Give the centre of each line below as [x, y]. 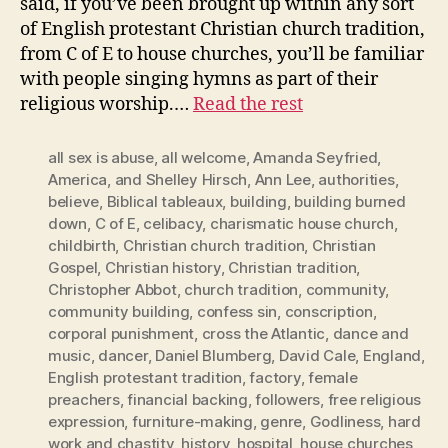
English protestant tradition [145, 378]
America [78, 180]
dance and [370, 334]
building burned [350, 202]
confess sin [237, 312]
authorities [356, 180]
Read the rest [248, 105]
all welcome [203, 158]
